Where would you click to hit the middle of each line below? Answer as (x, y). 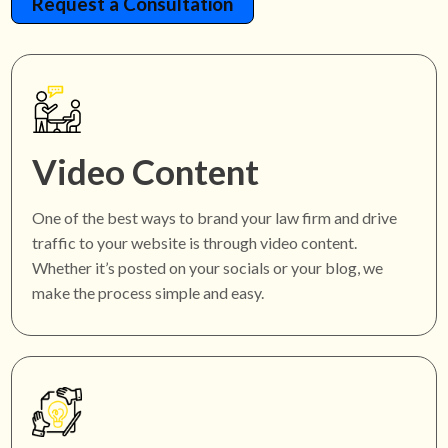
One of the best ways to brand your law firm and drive (215, 218)
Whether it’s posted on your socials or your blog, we (208, 268)
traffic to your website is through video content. (195, 243)
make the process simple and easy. (148, 293)
